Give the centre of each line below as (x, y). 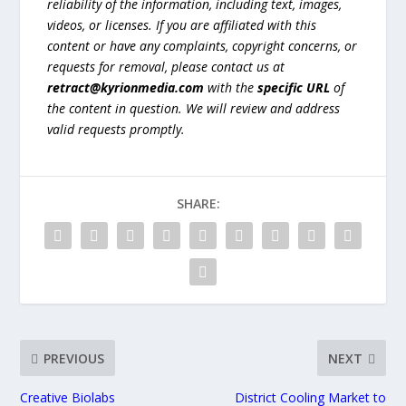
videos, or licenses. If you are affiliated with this (182, 25)
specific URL (294, 88)
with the (231, 88)
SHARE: (198, 204)
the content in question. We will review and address (194, 109)
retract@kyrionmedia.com (126, 88)
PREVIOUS (74, 358)
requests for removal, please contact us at (166, 67)
